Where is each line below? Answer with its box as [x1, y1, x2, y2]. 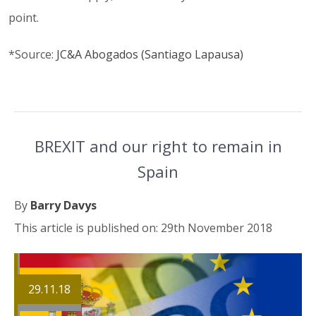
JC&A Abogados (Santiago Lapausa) [56, 47, 243, 62]
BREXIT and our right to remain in [34, 135, 282, 157]
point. [8, 10, 39, 25]
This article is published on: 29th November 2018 [14, 220, 272, 236]
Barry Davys [30, 197, 97, 213]
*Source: [8, 47, 56, 62]
